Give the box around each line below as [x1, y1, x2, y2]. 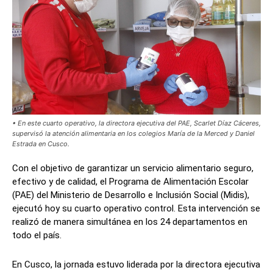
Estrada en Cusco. [12, 140, 69, 149]
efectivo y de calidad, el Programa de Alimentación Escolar [12, 176, 249, 188]
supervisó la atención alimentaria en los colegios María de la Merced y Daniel [12, 129, 255, 138]
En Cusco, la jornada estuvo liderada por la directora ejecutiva [12, 259, 260, 271]
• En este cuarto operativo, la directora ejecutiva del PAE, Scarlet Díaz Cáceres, [12, 119, 261, 128]
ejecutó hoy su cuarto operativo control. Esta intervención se [12, 203, 260, 214]
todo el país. [12, 230, 62, 241]
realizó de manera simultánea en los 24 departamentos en [12, 216, 247, 228]
